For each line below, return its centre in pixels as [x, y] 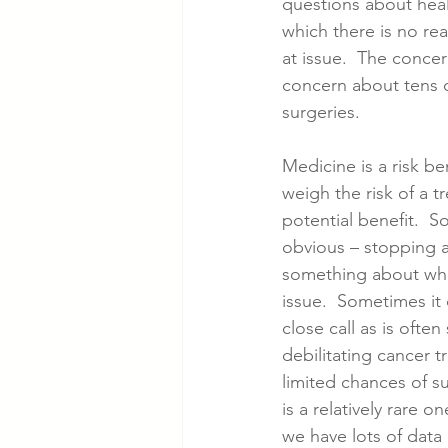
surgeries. [326, 112]
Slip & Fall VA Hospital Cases [318, 149]
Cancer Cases [267, 69]
